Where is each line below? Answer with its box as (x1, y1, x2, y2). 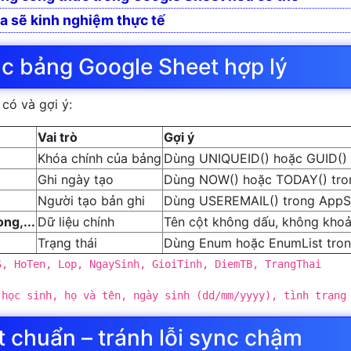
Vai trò (38, 129, 78, 145)
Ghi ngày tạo (38, 172, 114, 187)
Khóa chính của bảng (38, 150, 161, 166)
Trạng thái (38, 235, 97, 251)
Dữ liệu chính (38, 214, 114, 230)
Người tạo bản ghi (38, 193, 145, 208)
